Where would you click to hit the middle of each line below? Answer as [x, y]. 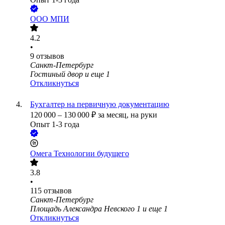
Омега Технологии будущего [80, 154]
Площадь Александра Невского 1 [85, 209]
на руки [144, 115]
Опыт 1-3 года [55, 125]
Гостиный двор [57, 74]
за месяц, [114, 115]
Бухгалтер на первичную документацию [100, 104]
